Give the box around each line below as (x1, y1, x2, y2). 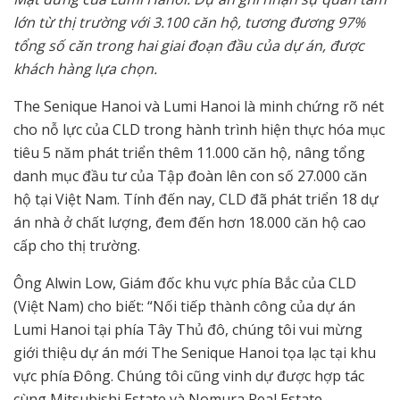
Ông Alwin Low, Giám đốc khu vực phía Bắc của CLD (13, 273, 356, 294)
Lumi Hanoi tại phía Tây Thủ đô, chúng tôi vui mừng (13, 320, 362, 340)
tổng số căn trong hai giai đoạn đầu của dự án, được (13, 36, 364, 56)
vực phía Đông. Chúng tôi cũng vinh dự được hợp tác (13, 366, 364, 387)
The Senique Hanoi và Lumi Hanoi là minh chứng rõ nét (13, 96, 384, 117)
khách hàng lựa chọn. (13, 59, 157, 79)
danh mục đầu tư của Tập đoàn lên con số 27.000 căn (13, 166, 367, 187)
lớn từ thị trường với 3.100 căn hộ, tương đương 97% (13, 12, 365, 33)
